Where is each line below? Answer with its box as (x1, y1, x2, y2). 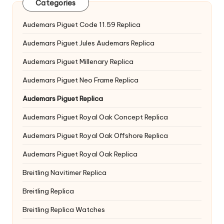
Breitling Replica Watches (22, 205, 105, 214)
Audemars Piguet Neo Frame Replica (22, 75, 138, 84)
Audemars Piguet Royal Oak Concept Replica (22, 112, 168, 121)
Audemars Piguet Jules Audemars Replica (22, 38, 154, 47)
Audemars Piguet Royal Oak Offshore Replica (22, 131, 168, 140)
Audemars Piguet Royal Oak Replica (22, 149, 137, 158)
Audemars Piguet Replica (22, 94, 103, 103)
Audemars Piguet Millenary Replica (22, 57, 133, 66)
